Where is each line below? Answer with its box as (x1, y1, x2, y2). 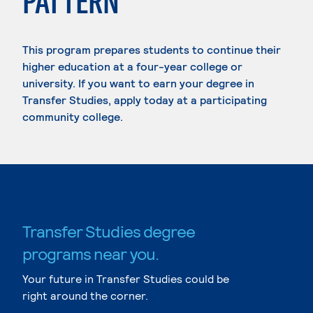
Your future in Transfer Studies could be (22, 272, 229, 285)
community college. (22, 110, 123, 123)
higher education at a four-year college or (22, 59, 242, 73)
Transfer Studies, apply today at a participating (22, 93, 267, 106)
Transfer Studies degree (22, 221, 195, 241)
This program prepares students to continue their (22, 43, 281, 56)
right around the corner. (22, 289, 148, 302)
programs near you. (22, 243, 159, 263)
